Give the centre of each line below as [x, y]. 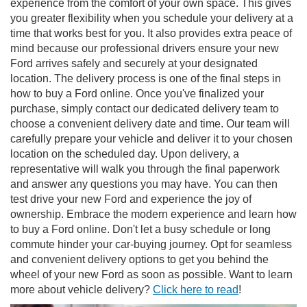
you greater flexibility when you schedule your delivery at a [152, 19]
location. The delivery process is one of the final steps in [146, 79]
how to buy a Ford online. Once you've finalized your [137, 94]
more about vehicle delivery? [82, 290]
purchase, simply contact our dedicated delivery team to [145, 109]
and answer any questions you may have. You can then [144, 184]
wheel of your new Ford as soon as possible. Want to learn [151, 275]
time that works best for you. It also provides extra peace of [151, 34]
